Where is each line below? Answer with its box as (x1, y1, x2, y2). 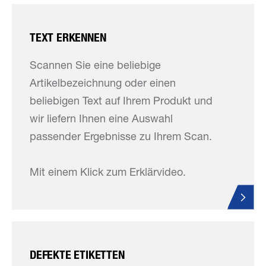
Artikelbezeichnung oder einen (30, 79, 176, 90)
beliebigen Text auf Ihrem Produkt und (30, 97, 213, 107)
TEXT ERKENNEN (30, 30, 106, 45)
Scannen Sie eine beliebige (30, 61, 161, 72)
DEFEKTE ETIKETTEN (30, 248, 125, 262)
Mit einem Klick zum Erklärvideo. (30, 168, 186, 179)
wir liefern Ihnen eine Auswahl (30, 115, 173, 125)
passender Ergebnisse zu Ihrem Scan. (30, 132, 212, 143)
